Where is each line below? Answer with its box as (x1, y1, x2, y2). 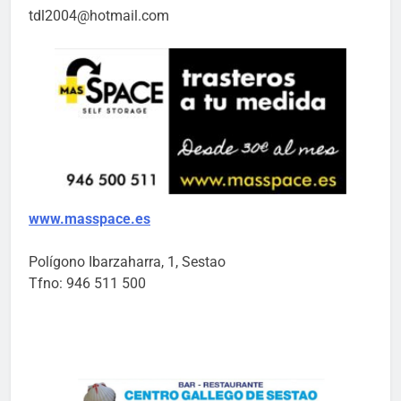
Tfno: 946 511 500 (29, 274, 146, 292)
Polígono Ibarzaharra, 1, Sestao (29, 252, 226, 270)
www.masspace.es (29, 209, 150, 227)
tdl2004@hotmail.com (29, 6, 169, 24)
